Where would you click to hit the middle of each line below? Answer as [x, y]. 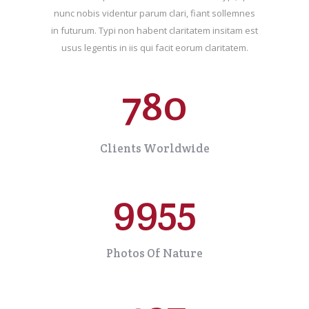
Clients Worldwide [154, 149]
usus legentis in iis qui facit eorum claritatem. [154, 48]
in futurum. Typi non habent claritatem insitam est [154, 31]
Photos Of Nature [154, 253]
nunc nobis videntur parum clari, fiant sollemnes [154, 13]
